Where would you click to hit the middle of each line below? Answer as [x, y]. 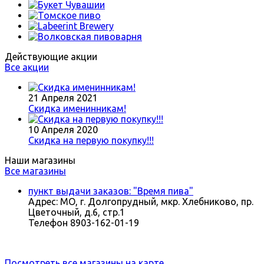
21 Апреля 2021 [63, 98]
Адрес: [43, 202]
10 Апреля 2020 [63, 130]
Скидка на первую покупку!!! [91, 141]
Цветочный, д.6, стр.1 [77, 212]
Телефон [48, 223]
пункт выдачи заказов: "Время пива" [111, 191]
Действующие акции [51, 57]
